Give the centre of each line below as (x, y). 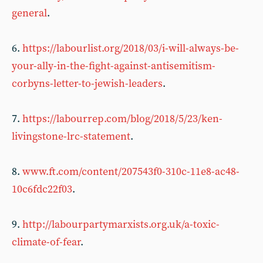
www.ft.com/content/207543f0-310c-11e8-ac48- (131, 172)
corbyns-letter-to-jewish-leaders (87, 84)
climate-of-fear (46, 242)
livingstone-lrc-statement (71, 136)
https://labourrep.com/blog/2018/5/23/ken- (122, 119)
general (29, 13)
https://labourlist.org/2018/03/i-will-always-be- (131, 48)
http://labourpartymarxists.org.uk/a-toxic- (121, 225)
